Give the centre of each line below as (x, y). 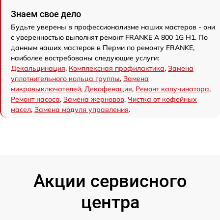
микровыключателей (46, 89)
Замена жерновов (94, 99)
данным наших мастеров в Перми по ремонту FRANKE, (103, 47)
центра (110, 202)
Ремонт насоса (35, 99)
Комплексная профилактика (117, 68)
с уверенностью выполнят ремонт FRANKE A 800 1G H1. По (109, 37)
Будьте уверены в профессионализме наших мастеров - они (113, 27)
